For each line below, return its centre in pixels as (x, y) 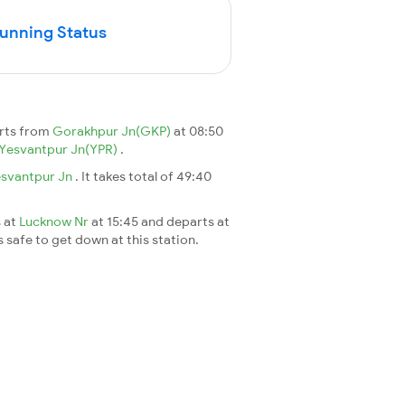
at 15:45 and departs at (160, 221)
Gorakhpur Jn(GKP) (113, 131)
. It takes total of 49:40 (143, 176)
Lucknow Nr (55, 221)
